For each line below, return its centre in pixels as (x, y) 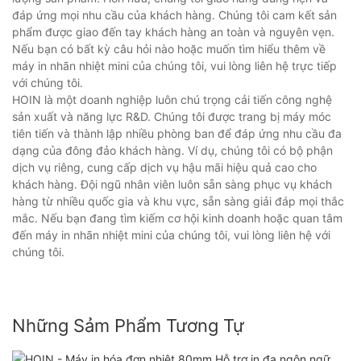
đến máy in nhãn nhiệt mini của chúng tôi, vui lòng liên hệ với (171, 235)
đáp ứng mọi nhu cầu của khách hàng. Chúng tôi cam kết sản (174, 15)
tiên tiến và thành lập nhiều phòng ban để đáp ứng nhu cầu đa (177, 134)
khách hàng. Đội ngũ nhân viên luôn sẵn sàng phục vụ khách (172, 185)
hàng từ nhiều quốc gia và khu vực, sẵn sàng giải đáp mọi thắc (178, 201)
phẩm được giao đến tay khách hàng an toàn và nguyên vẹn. (173, 32)
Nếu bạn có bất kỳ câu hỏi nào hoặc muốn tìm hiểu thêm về (169, 49)
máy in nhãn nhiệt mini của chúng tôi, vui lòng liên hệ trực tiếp (174, 66)
